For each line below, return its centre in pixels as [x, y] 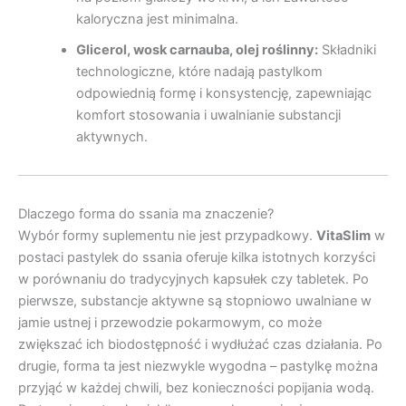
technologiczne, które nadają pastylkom [199, 72]
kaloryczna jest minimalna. [157, 19]
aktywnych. [111, 137]
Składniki [347, 50]
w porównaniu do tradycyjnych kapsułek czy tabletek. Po [193, 280]
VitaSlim [343, 236]
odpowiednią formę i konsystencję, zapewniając [223, 94]
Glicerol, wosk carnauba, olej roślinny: [197, 50]
